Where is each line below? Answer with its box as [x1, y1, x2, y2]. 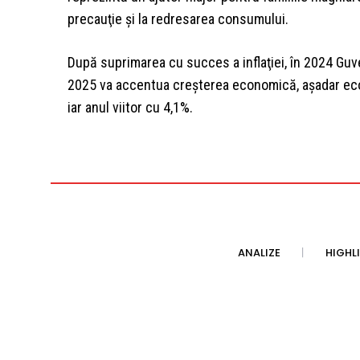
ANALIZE [238, 245, 280, 261]
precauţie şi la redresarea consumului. [67, 10, 288, 27]
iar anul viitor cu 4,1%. [67, 98, 193, 116]
